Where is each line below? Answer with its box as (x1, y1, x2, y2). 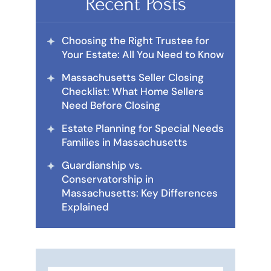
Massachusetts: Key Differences (62, 186, 218, 200)
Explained (62, 200, 109, 214)
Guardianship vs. (62, 158, 142, 172)
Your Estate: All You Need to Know (62, 47, 224, 61)
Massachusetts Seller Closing (62, 70, 204, 84)
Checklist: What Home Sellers (62, 84, 204, 98)
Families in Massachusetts (62, 135, 188, 149)
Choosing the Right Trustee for (62, 33, 209, 47)
